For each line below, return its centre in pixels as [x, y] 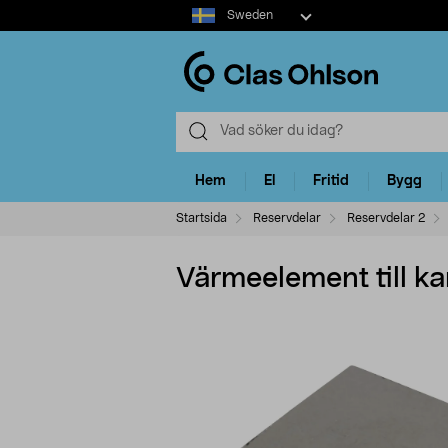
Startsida [201, 217]
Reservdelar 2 [384, 217]
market [198, 29]
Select [195, 9]
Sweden [249, 15]
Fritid [331, 181]
